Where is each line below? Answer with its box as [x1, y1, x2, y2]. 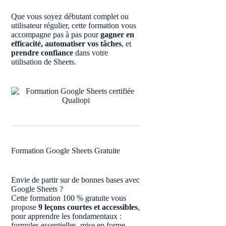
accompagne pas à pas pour [11, 30, 101, 39]
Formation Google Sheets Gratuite [11, 146, 121, 155]
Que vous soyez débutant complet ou [11, 12, 129, 21]
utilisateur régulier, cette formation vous [11, 21, 137, 30]
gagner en [100, 30, 135, 39]
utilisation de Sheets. [11, 58, 77, 66]
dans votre [73, 48, 108, 57]
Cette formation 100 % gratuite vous [11, 194, 127, 202]
